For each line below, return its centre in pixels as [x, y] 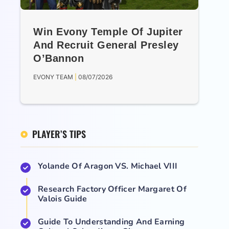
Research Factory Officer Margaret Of [112, 189]
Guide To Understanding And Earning [111, 222]
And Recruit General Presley [106, 45]
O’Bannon [59, 59]
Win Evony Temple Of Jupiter [108, 32]
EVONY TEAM [54, 77]
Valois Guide [63, 199]
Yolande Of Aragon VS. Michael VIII [108, 166]
